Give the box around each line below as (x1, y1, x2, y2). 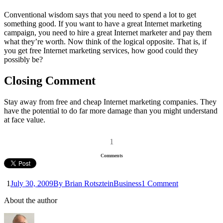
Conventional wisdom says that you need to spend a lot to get (4, 10, 196, 19)
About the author (4, 196, 57, 205)
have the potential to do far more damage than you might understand (4, 106, 218, 115)
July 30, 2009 (10, 179, 53, 188)
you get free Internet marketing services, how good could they (4, 46, 198, 55)
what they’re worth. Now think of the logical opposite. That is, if (4, 37, 207, 46)
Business (113, 179, 141, 188)
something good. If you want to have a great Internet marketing (4, 19, 202, 28)
